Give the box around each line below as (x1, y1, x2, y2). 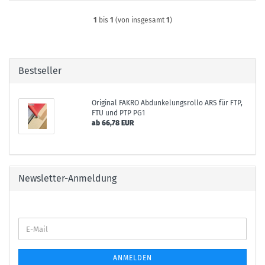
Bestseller (18, 65, 62, 76)
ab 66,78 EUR (91, 119, 134, 127)
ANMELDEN (113, 254, 152, 262)
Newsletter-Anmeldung (18, 173, 117, 184)
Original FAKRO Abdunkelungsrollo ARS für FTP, (91, 99, 243, 107)
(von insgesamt (113, 16, 166, 24)
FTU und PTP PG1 (91, 109, 145, 117)
